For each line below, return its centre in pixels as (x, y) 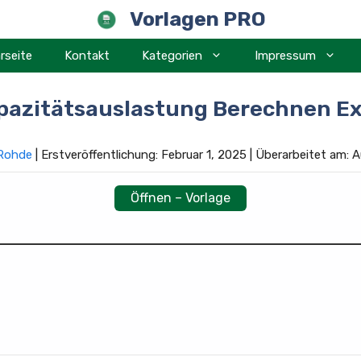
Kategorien (172, 56)
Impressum (285, 56)
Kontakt (87, 56)
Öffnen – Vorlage (180, 198)
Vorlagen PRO (198, 19)
